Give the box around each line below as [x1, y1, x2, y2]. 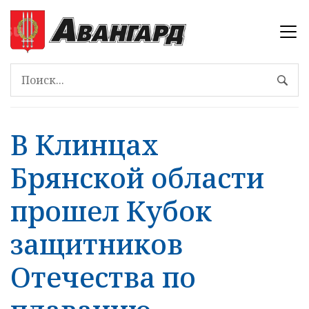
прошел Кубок [10, 192, 212, 230]
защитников [10, 225, 183, 263]
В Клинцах [10, 126, 159, 164]
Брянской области [10, 159, 264, 197]
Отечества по [10, 258, 196, 297]
